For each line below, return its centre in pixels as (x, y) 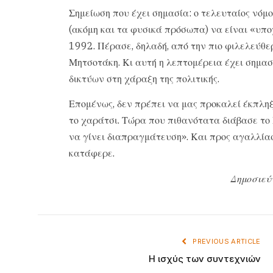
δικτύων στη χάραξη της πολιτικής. (144, 78)
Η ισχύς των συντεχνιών (204, 258)
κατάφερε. (91, 153)
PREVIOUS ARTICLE (226, 241)
